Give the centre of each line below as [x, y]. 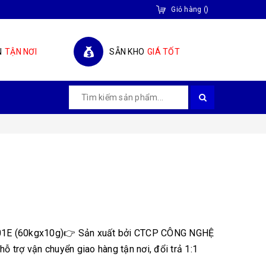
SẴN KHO [127, 52]
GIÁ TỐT [164, 52]
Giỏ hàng [186, 9]
